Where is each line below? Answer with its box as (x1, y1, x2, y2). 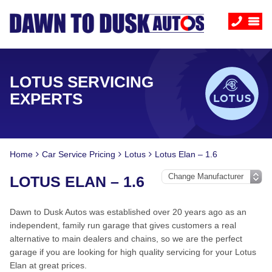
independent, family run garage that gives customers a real (10, 220, 236, 230)
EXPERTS (10, 90, 83, 108)
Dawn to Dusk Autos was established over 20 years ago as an (10, 207, 246, 217)
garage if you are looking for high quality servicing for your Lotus (10, 247, 256, 257)
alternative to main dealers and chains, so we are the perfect (10, 234, 242, 243)
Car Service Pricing (42, 149, 115, 159)
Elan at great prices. (10, 260, 87, 270)
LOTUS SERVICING (10, 73, 154, 91)
